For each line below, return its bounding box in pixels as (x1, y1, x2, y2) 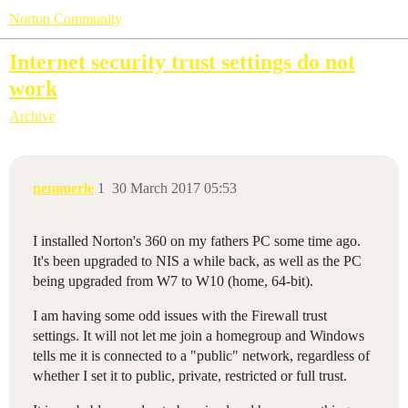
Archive (9, 108, 56, 125)
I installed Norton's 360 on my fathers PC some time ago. (33, 233, 361, 250)
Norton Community (9, 11, 122, 26)
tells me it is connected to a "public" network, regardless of (33, 348, 370, 364)
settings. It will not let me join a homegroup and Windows (33, 328, 364, 344)
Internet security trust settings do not (9, 49, 355, 74)
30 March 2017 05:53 (112, 180, 237, 197)
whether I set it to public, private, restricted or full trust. (33, 368, 347, 384)
